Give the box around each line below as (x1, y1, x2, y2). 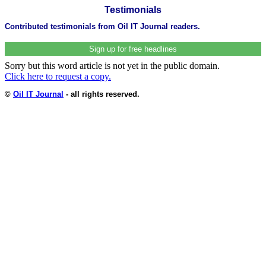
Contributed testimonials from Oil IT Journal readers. (5, 21, 200, 31)
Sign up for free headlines (89, 44, 177, 53)
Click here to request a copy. (5, 71, 111, 81)
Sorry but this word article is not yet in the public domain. (5, 60, 220, 71)
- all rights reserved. (64, 89, 140, 99)
